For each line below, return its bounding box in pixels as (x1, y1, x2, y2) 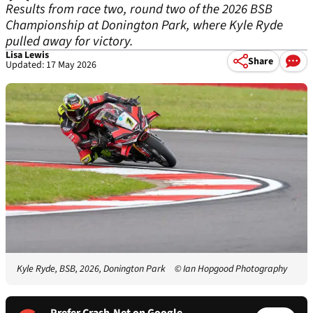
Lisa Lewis (6, 48, 49, 62)
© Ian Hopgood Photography (175, 262, 287, 277)
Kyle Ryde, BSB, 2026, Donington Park (17, 262, 166, 277)
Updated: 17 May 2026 (6, 58, 96, 72)
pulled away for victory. (6, 32, 133, 51)
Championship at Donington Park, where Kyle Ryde (6, 16, 283, 35)
